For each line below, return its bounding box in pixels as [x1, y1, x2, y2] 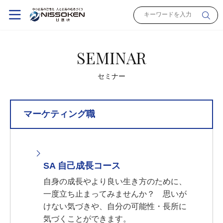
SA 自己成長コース [43, 161, 120, 171]
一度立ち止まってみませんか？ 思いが [43, 190, 187, 198]
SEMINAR [77, 47, 146, 68]
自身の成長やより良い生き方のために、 [43, 177, 187, 186]
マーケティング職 [23, 109, 95, 119]
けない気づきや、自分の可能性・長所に [43, 202, 187, 211]
